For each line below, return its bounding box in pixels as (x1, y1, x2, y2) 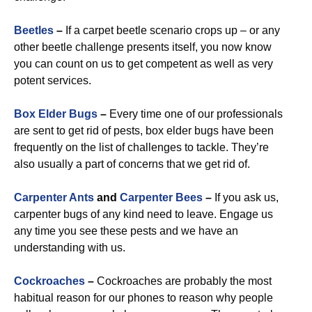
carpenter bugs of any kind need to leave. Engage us (14, 208, 273, 220)
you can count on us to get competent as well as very (14, 58, 273, 70)
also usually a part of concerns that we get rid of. (14, 158, 250, 170)
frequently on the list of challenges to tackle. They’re (14, 141, 269, 153)
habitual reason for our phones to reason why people (14, 292, 273, 304)
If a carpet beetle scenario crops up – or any (63, 24, 280, 36)
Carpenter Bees (120, 192, 203, 203)
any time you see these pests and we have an (14, 225, 238, 237)
